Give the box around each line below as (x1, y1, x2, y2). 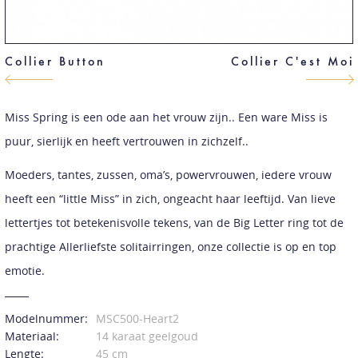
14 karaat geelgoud (95, 328, 198, 344)
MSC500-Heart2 (95, 310, 179, 326)
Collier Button (4, 53, 105, 69)
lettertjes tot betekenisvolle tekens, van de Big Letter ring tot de (4, 214, 344, 230)
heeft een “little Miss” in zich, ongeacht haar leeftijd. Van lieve (4, 190, 336, 206)
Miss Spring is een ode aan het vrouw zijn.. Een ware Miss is (4, 109, 328, 125)
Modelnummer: (4, 310, 88, 326)
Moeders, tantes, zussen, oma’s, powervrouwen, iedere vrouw (4, 166, 332, 182)
